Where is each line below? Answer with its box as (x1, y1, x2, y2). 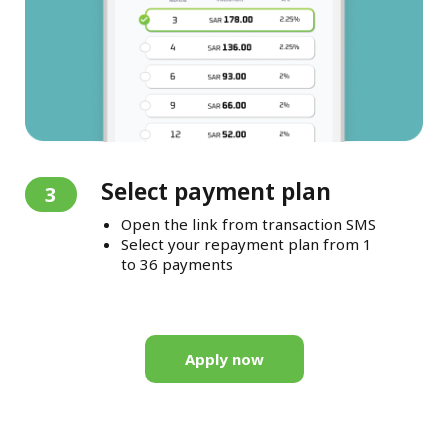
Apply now (184, 349, 264, 370)
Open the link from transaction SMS (120, 214, 376, 235)
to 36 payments (120, 254, 233, 275)
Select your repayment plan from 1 (120, 234, 385, 255)
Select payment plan (100, 175, 331, 208)
